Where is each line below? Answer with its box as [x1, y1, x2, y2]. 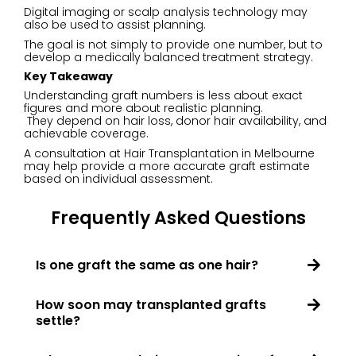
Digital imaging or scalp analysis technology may [24, 4, 308, 21]
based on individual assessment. [24, 170, 213, 187]
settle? [36, 311, 80, 331]
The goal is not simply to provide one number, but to [24, 36, 323, 52]
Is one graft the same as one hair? [36, 256, 258, 275]
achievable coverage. [24, 126, 149, 142]
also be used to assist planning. [24, 17, 206, 33]
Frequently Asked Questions [50, 206, 306, 231]
